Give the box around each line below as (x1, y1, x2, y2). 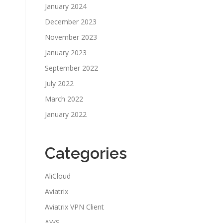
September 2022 (45, 63, 98, 73)
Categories (45, 143, 127, 162)
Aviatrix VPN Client (45, 202, 104, 212)
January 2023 (45, 47, 87, 57)
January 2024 (45, 1, 87, 11)
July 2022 (45, 78, 74, 88)
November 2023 (45, 32, 97, 42)
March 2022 (45, 94, 83, 104)
